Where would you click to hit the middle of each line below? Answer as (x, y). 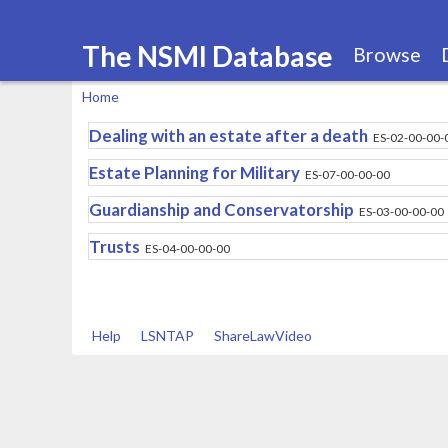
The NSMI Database (207, 55)
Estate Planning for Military (194, 172)
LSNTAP (167, 335)
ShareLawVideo (263, 335)
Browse (387, 54)
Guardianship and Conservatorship (221, 209)
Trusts (114, 246)
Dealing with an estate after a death (228, 135)
